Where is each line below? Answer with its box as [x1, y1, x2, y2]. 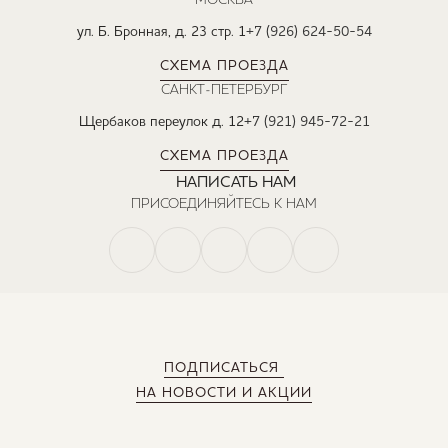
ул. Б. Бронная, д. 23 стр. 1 [76, 25, 246, 39]
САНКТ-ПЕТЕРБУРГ [161, 81, 287, 97]
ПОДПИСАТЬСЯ [164, 360, 284, 375]
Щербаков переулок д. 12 [78, 115, 244, 129]
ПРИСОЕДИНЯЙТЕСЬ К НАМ [131, 195, 317, 211]
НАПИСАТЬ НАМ [176, 175, 296, 191]
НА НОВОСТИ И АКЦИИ [136, 385, 312, 400]
